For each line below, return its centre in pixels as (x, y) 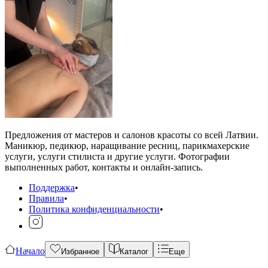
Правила (46, 198)
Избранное (80, 251)
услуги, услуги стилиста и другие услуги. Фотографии (117, 156)
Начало (30, 251)
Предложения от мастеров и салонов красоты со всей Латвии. (132, 135)
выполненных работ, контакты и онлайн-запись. (104, 167)
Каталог (134, 251)
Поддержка (52, 187)
